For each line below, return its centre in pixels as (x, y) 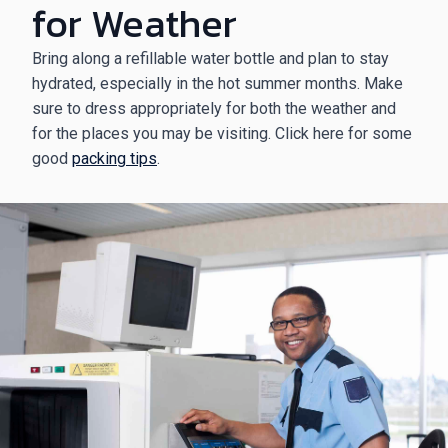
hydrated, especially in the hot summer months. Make (217, 83)
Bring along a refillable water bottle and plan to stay (210, 58)
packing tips (114, 158)
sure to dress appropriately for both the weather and (214, 108)
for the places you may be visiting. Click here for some (222, 133)
